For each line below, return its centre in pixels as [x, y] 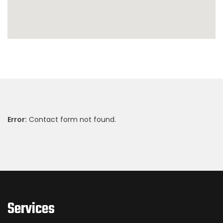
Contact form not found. [71, 119]
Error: [17, 119]
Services [31, 209]
